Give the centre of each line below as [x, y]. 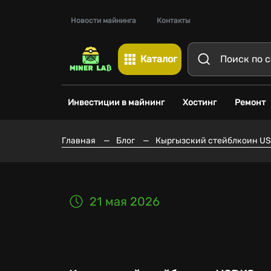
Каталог [159, 59]
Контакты [174, 21]
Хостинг [200, 103]
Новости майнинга [103, 21]
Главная [79, 141]
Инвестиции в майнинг [116, 103]
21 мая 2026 [125, 201]
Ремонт [250, 103]
